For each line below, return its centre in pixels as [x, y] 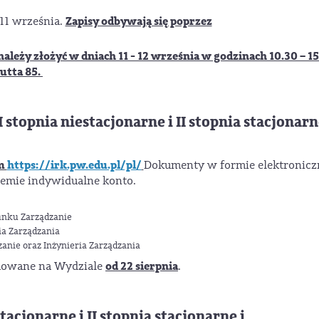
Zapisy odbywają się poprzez [138, 22]
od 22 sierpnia [142, 266]
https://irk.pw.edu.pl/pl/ [74, 166]
